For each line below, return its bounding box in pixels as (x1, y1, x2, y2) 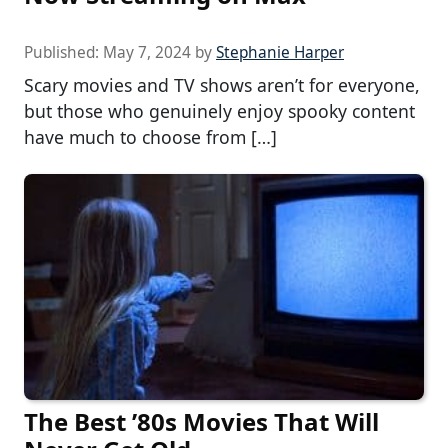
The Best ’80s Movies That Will (24, 404, 379, 438)
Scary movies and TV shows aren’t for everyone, (24, 73, 420, 98)
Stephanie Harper (216, 42, 344, 64)
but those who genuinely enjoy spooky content (24, 99, 415, 124)
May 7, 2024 (103, 42, 191, 64)
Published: (24, 42, 103, 64)
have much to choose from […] (24, 125, 277, 150)
